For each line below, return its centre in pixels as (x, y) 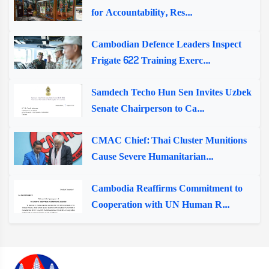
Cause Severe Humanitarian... (152, 156)
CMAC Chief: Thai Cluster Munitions (169, 140)
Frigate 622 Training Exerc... (150, 60)
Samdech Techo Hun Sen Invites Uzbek (171, 92)
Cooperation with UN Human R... (160, 204)
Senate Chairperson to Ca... (147, 108)
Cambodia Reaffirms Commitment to (167, 188)
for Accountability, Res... (141, 12)
